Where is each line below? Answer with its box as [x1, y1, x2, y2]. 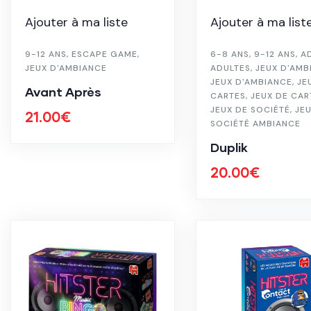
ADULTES [210, 62, 251, 74]
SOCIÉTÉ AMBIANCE [210, 117, 301, 129]
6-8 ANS [210, 48, 249, 60]
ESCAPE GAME [72, 48, 137, 60]
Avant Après [25, 83, 101, 99]
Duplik [210, 139, 248, 155]
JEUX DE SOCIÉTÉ [210, 103, 290, 115]
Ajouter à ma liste [25, 13, 128, 31]
